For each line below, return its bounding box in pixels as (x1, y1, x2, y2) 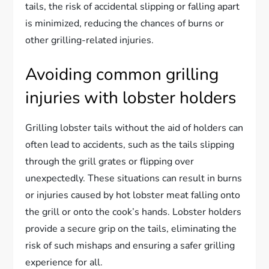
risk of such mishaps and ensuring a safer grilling (25, 239, 235, 253)
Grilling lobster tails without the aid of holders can (25, 121, 244, 135)
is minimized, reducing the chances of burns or (25, 17, 225, 31)
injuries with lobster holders (25, 86, 237, 110)
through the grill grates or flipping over (25, 155, 195, 169)
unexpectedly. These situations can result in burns (25, 172, 243, 186)
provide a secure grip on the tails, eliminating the (25, 222, 237, 236)
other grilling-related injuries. (25, 34, 154, 47)
